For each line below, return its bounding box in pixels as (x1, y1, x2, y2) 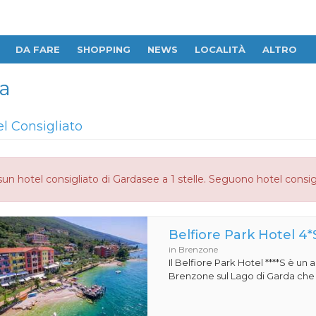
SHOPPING (77, 44, 130, 55)
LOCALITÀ (195, 44, 245, 55)
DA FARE (16, 44, 60, 55)
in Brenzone (169, 244, 219, 255)
